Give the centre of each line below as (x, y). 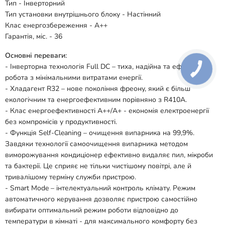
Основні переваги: (36, 55)
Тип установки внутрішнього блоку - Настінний (83, 14)
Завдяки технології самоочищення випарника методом (96, 144)
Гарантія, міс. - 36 (34, 36)
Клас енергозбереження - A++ (56, 25)
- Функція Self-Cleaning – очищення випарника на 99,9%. (100, 133)
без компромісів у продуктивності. (61, 122)
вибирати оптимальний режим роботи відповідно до (92, 210)
